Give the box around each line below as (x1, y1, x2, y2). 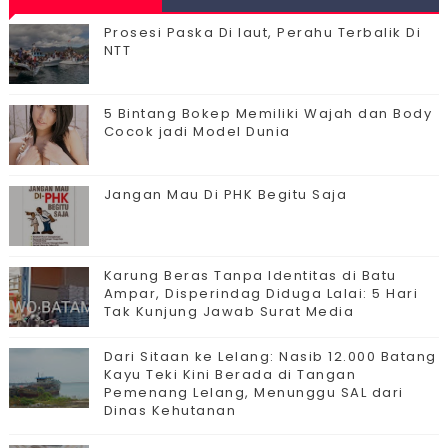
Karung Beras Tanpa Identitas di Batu (103, 266, 397, 285)
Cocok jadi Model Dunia (103, 122, 291, 141)
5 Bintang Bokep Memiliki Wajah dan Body (103, 104, 433, 123)
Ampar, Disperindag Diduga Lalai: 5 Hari (103, 284, 419, 303)
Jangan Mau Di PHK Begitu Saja (103, 185, 348, 204)
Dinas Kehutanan (103, 401, 237, 420)
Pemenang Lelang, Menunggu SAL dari (103, 383, 404, 402)
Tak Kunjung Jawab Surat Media (103, 302, 355, 321)
